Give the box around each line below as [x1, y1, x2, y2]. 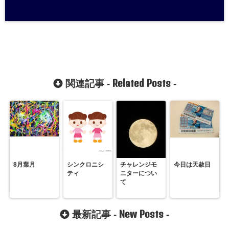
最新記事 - [70, 209, 119, 220]
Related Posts [112, 77, 171, 89]
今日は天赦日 [173, 161, 211, 168]
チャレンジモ [120, 161, 157, 168]
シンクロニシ [66, 161, 104, 168]
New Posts [119, 208, 164, 220]
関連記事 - [62, 78, 112, 89]
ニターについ [120, 169, 157, 177]
